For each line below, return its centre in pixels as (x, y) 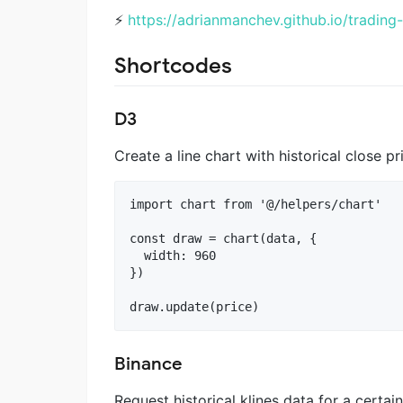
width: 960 (173, 256)
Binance (148, 364)
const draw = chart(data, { (223, 239)
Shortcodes (173, 66)
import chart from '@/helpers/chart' (255, 205)
